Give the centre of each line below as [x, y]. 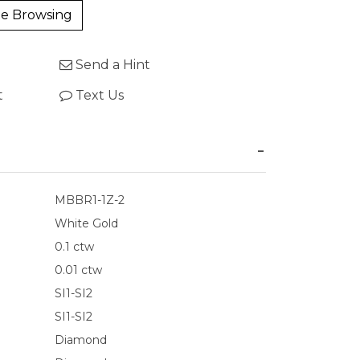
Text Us [98, 95]
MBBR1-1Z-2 [90, 200]
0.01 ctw [78, 270]
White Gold [86, 223]
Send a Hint [111, 65]
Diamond [81, 340]
